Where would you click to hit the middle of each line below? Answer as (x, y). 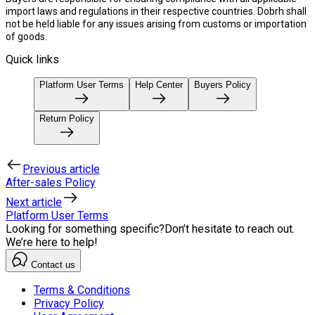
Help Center (159, 84)
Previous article (61, 169)
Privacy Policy (69, 303)
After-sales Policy (51, 182)
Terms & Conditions (82, 290)
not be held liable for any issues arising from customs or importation (156, 24)
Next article (34, 202)
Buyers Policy (223, 84)
